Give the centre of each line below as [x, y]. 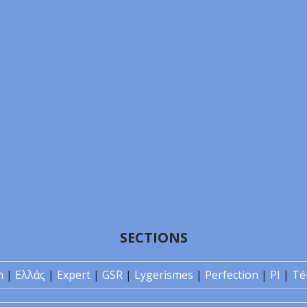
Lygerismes [164, 275]
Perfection [232, 275]
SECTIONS [153, 237]
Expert [74, 275]
